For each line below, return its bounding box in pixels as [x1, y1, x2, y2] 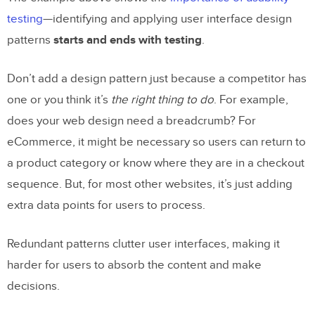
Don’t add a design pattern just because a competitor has [7, 71, 307, 86]
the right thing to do [111, 92, 214, 107]
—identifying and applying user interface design [43, 11, 292, 26]
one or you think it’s [7, 92, 111, 107]
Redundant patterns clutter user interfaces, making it [7, 236, 280, 251]
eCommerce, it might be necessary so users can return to [7, 134, 306, 149]
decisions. [7, 278, 60, 293]
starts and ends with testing [53, 32, 202, 47]
